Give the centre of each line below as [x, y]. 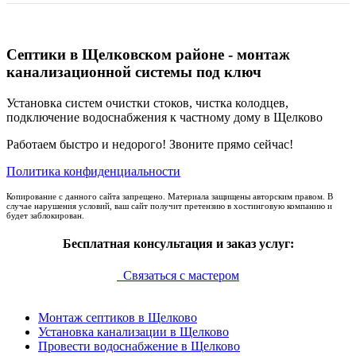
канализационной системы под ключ [134, 72]
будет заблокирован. [45, 216]
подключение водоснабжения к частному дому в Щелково [164, 118]
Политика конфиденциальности [93, 172]
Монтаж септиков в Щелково [118, 317]
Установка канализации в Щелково [133, 331]
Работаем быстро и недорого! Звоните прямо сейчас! [150, 145]
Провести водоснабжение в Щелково [139, 346]
